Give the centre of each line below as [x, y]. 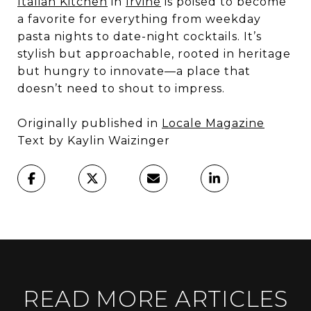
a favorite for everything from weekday [139, 19]
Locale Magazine [213, 123]
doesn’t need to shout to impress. [121, 88]
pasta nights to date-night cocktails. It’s [140, 36]
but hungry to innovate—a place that [134, 71]
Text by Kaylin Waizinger [94, 140]
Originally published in [90, 123]
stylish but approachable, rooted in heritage [154, 53]
